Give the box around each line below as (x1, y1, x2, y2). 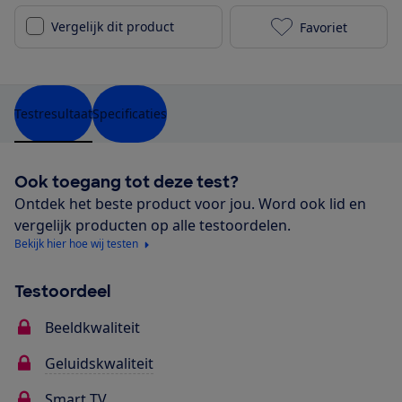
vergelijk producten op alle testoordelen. (14, 215, 291, 236)
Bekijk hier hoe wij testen (14, 236, 138, 252)
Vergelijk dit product (51, 18, 174, 36)
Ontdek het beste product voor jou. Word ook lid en (14, 194, 366, 214)
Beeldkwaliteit (45, 318, 140, 338)
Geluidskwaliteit (45, 354, 153, 374)
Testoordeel (14, 281, 110, 303)
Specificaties (92, 105, 167, 123)
